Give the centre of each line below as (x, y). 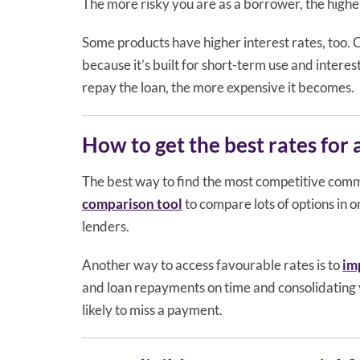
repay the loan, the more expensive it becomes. (218, 87)
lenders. (106, 226)
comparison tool (132, 203)
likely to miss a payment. (152, 309)
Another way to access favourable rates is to (212, 264)
